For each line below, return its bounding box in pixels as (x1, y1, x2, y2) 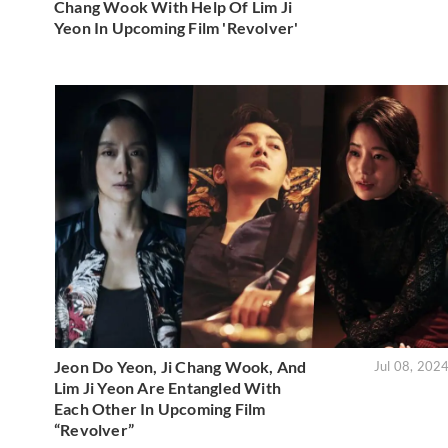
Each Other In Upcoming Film (54, 399, 266, 419)
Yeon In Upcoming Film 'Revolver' (54, 17, 299, 37)
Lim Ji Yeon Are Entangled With (54, 378, 281, 398)
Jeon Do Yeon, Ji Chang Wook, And (54, 357, 307, 377)
